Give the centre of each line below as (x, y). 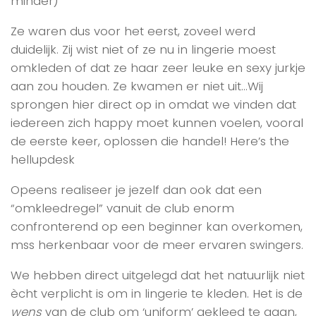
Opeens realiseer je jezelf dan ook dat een (136, 189)
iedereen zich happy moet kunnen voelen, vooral (157, 123)
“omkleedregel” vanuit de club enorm (122, 208)
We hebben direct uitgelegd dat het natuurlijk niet (158, 275)
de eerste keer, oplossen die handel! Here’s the (150, 141)
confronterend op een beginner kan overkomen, (157, 226)
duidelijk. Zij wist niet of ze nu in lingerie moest (143, 50)
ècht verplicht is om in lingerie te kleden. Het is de (157, 293)
